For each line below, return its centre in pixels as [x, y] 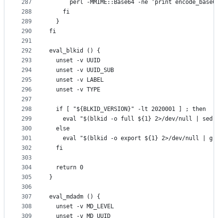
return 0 [66, 168]
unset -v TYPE [75, 90]
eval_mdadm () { [75, 197]
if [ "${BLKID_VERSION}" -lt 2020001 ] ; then [127, 109]
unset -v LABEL [76, 80]
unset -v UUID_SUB [82, 70]
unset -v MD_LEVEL [82, 207]
